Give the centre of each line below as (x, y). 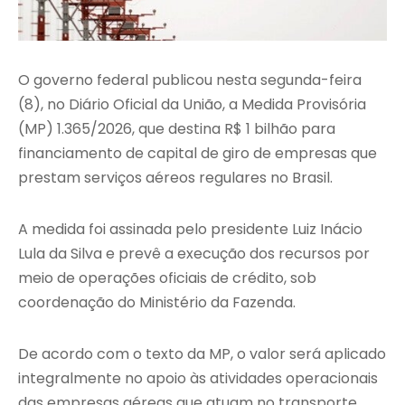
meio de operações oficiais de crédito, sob (167, 278)
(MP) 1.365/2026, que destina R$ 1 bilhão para (177, 129)
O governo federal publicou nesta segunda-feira (190, 80)
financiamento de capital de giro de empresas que (198, 154)
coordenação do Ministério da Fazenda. (157, 303)
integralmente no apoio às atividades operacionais (198, 379)
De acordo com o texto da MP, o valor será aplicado (202, 354)
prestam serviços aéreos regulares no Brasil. (175, 178)
